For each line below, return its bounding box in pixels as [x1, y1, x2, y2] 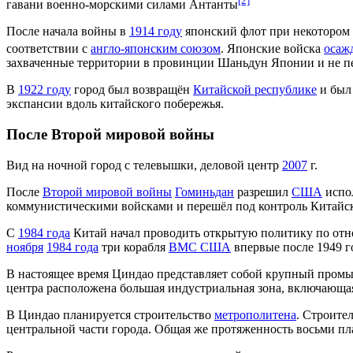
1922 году [18, 83, 71, 97]
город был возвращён [71, 83, 193, 97]
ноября [6, 240, 43, 254]
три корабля [98, 240, 169, 254]
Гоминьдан [175, 184, 234, 199]
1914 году [129, 24, 182, 38]
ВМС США [169, 240, 231, 254]
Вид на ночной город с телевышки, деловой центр [6, 158, 282, 172]
